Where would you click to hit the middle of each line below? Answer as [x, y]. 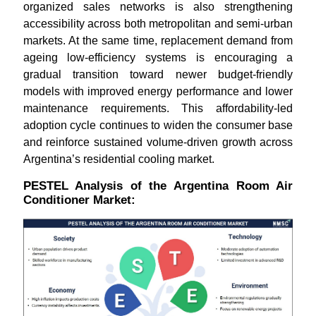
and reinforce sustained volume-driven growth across [158, 142]
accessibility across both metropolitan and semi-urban [158, 24]
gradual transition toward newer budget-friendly [158, 74]
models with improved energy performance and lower [158, 91]
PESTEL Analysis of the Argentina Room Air [158, 186]
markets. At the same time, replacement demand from [158, 41]
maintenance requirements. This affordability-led [158, 108]
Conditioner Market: [79, 200]
